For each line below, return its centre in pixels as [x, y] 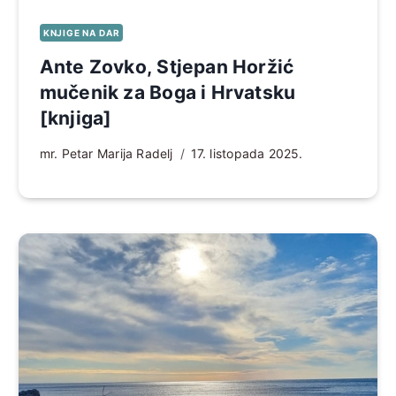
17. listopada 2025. [247, 153]
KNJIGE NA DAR [81, 32]
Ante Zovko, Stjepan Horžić [167, 66]
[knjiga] [76, 118]
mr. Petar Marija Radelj [106, 153]
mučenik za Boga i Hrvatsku [168, 92]
